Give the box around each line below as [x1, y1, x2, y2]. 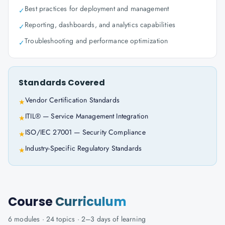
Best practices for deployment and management [25, 4, 169, 14]
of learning [110, 214, 146, 224]
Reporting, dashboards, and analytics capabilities [25, 20, 176, 30]
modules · [12, 214, 46, 224]
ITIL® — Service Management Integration [25, 111, 149, 121]
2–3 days [81, 214, 111, 224]
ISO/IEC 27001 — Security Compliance [25, 127, 146, 137]
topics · [54, 214, 81, 224]
